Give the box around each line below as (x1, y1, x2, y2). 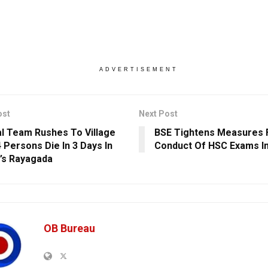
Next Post (138, 109, 178, 119)
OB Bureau (44, 222, 95, 235)
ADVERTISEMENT (99, 66, 178, 73)
